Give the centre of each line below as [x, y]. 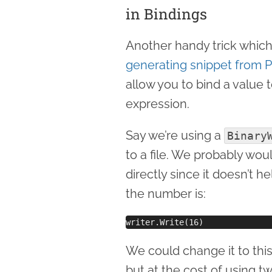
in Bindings [166, 14]
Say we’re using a [175, 135]
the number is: [166, 193]
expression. [158, 104]
